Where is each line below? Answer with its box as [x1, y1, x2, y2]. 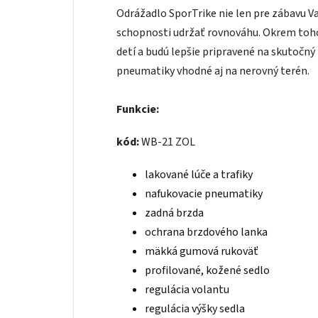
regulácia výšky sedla [145, 301, 245, 317]
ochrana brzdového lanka [145, 224, 268, 240]
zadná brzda [145, 205, 204, 221]
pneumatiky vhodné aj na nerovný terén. [116, 63, 309, 79]
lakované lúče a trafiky [145, 167, 253, 182]
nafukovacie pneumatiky [145, 186, 263, 202]
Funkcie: [116, 102, 159, 117]
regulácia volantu [145, 282, 229, 297]
